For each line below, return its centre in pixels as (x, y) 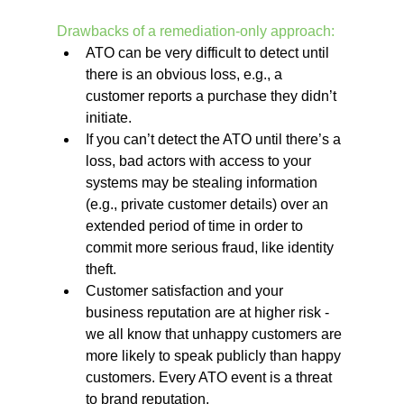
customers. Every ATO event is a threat (210, 377)
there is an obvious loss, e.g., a (185, 74)
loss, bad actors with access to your (200, 161)
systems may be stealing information (203, 182)
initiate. (110, 117)
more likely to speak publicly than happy (215, 355)
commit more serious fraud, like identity (211, 247)
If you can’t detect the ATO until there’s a (215, 139)
